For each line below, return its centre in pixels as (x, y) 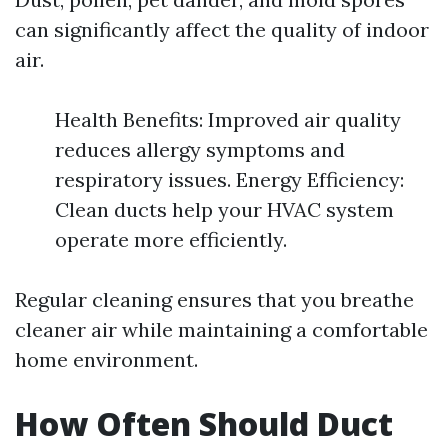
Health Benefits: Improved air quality (228, 119)
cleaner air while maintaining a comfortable (221, 329)
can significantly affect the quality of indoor (222, 29)
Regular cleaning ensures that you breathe (214, 299)
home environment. (106, 359)
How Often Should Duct (204, 423)
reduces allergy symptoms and (200, 149)
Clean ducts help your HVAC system (224, 209)
